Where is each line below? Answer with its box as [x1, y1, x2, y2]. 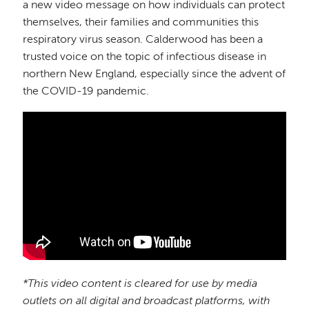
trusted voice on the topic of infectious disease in [23, 51, 267, 63]
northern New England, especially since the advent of [23, 68, 286, 80]
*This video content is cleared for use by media [23, 278, 258, 290]
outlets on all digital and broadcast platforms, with [23, 295, 271, 307]
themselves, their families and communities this [23, 17, 259, 28]
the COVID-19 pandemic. [23, 86, 150, 97]
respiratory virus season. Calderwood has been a [23, 34, 263, 46]
